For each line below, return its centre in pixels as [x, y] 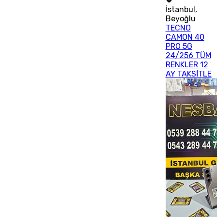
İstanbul [180, 9]
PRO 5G [179, 46]
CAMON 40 [185, 37]
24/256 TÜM [188, 55]
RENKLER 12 [187, 64]
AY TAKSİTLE [188, 74]
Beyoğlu [180, 18]
